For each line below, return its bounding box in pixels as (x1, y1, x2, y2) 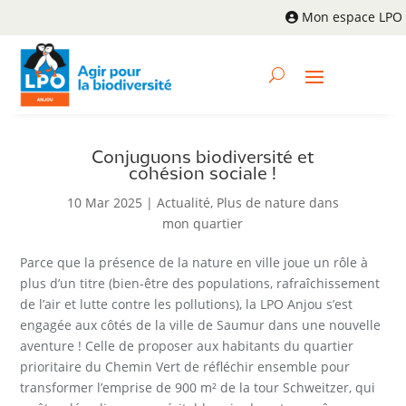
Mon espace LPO (301, 8, 402, 25)
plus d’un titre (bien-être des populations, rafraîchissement (20, 275, 381, 293)
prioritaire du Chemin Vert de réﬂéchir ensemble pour (20, 358, 351, 376)
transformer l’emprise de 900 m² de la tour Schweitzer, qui (20, 379, 376, 397)
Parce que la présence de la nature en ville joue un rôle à (20, 254, 369, 272)
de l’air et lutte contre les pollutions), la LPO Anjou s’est (20, 295, 353, 314)
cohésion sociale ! (129, 167, 277, 183)
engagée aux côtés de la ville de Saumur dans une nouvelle (20, 316, 382, 334)
